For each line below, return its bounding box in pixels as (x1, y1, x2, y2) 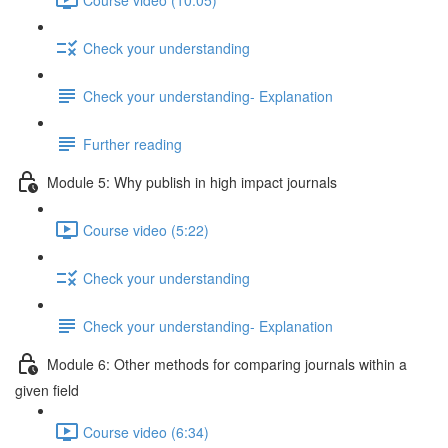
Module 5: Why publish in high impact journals (47, 171, 337, 192)
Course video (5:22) (83, 219, 209, 240)
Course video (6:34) (83, 421, 209, 442)
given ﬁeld (15, 380, 79, 400)
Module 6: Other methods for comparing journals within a (47, 353, 407, 374)
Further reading (83, 133, 182, 154)
